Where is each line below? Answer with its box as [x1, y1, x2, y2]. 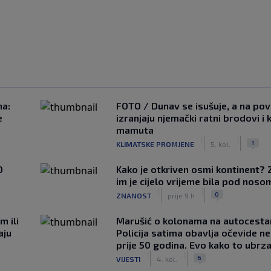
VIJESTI [116, 254, 140, 263]
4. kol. [156, 254, 177, 263]
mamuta [116, 124, 154, 135]
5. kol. [210, 139, 230, 148]
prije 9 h [167, 191, 195, 200]
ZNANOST [116, 191, 151, 200]
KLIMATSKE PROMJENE [116, 139, 194, 148]
